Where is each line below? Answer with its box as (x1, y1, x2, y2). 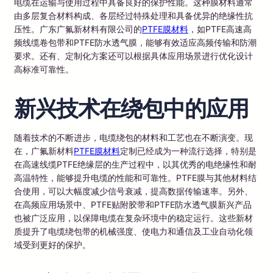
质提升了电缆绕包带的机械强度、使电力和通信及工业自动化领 (14, 225, 253, 236)
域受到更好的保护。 (14, 239, 91, 250)
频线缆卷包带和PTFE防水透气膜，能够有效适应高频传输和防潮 (14, 37, 257, 48)
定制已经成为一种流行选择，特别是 (120, 145, 257, 156)
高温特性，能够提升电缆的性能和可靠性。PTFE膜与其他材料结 (14, 172, 257, 183)
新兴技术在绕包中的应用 (14, 94, 249, 122)
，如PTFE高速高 (188, 23, 252, 34)
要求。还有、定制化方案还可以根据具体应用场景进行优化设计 (14, 50, 253, 61)
